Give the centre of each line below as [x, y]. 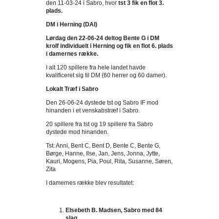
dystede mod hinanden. [77, 132]
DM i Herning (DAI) [72, 24]
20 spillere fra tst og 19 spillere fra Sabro [99, 124]
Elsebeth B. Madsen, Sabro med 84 [114, 210]
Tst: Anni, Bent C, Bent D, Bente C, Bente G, [103, 146]
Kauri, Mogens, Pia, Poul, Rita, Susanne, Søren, [109, 161]
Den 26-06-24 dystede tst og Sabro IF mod [102, 103]
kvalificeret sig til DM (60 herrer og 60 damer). [106, 75]
